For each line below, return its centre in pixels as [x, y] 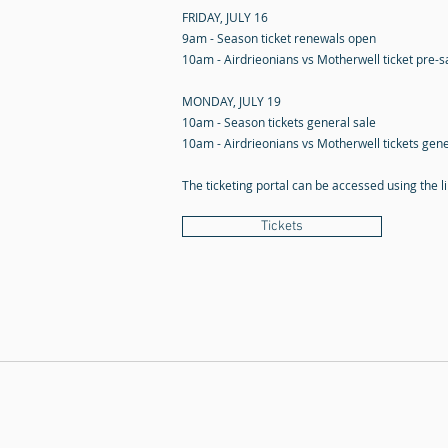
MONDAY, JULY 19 [231, 101]
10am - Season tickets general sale [279, 122]
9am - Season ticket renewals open [279, 38]
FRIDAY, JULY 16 [225, 17]
